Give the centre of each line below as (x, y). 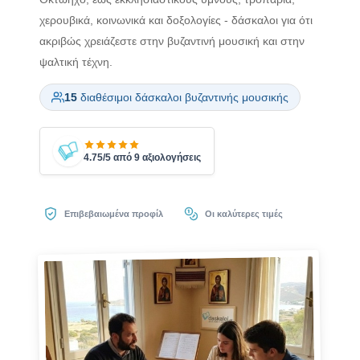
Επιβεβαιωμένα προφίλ (113, 214)
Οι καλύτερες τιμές (244, 214)
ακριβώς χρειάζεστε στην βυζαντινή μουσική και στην (172, 41)
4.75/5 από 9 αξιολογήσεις (142, 158)
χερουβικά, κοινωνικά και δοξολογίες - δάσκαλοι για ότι (176, 20)
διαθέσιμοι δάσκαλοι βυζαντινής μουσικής (182, 98)
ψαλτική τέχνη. (76, 61)
